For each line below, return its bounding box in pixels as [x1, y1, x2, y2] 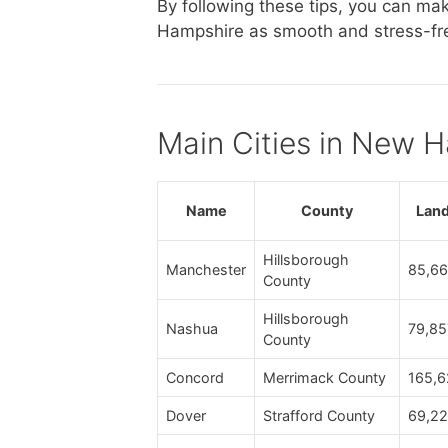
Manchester [166, 260, 246, 278]
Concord [166, 368, 224, 386]
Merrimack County [263, 368, 386, 386]
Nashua [166, 319, 218, 337]
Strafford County [263, 406, 375, 424]
